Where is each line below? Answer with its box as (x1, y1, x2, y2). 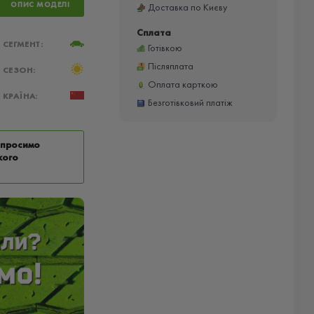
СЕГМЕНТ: (2, 39, 43, 50)
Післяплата (147, 60, 193, 72)
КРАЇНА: (2, 90, 38, 102)
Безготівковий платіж (147, 96, 233, 109)
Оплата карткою (147, 78, 218, 90)
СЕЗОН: (2, 64, 36, 76)
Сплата (136, 26, 171, 39)
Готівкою (147, 41, 182, 54)
